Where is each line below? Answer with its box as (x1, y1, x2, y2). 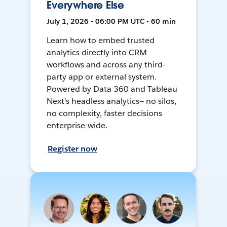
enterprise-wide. (47, 120, 108, 131)
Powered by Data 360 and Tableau (47, 84, 177, 95)
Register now (48, 143, 98, 155)
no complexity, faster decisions (47, 108, 162, 119)
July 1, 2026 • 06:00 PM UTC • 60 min (47, 17, 176, 26)
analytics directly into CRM (47, 47, 147, 58)
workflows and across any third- (47, 59, 165, 70)
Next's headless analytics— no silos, (47, 96, 176, 107)
